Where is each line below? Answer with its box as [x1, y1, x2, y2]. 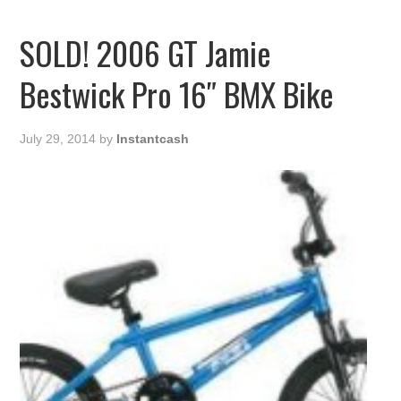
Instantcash [116, 132, 190, 147]
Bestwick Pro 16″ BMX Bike [20, 70, 335, 118]
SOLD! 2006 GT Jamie [20, 29, 272, 77]
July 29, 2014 [20, 132, 97, 147]
